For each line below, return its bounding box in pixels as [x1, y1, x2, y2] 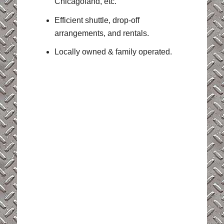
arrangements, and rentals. [54, 28, 149, 37]
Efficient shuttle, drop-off [54, 15, 139, 24]
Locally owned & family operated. [54, 47, 172, 56]
